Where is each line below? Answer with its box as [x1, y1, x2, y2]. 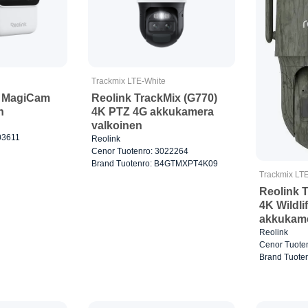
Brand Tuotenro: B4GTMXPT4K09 [91, 158, 218, 168]
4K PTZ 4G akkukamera [91, 105, 214, 118]
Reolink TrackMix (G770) [91, 91, 217, 104]
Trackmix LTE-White [91, 76, 166, 86]
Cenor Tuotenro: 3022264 [91, 146, 188, 156]
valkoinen [91, 119, 142, 131]
